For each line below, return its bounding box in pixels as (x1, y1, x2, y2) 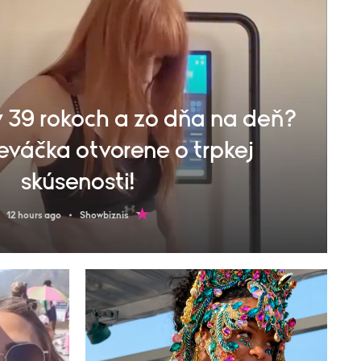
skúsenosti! (20, 169, 135, 194)
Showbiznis (80, 210, 129, 220)
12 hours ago (6, 210, 61, 220)
